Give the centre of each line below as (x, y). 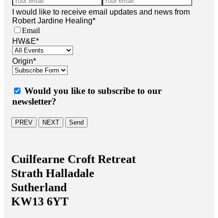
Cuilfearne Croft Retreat (73, 159)
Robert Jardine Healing (52, 20)
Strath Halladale (53, 173)
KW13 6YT (40, 201)
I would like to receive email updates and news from (101, 12)
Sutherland (39, 187)
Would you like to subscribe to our (93, 91)
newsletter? (34, 102)
